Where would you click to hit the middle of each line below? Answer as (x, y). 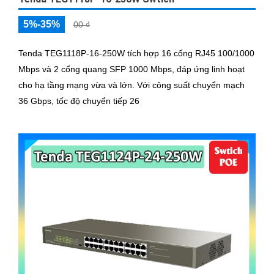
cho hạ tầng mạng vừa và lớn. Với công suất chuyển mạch (78, 85)
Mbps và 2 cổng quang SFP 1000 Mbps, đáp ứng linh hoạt (131, 69)
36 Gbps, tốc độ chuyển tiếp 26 (79, 101)
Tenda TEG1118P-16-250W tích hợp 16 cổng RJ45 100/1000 (136, 53)
